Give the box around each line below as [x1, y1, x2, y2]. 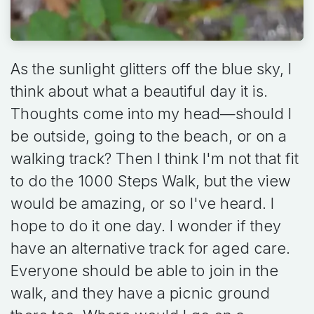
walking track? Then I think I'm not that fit [11, 149, 299, 168]
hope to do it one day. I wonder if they [11, 216, 281, 235]
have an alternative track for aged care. [11, 238, 290, 257]
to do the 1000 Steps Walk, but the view [11, 171, 291, 190]
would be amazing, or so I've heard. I [11, 193, 274, 212]
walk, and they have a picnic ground [11, 283, 270, 302]
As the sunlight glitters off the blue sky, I [11, 59, 292, 78]
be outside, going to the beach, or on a [11, 126, 287, 145]
